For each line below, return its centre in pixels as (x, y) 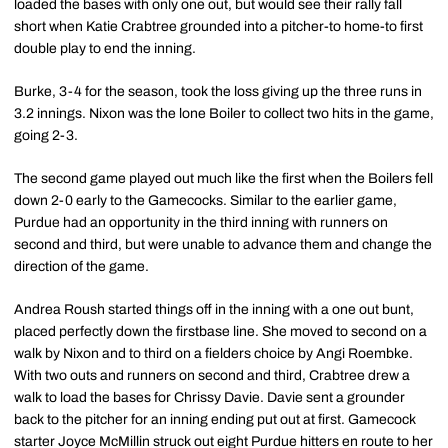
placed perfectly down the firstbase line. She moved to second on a (220, 331)
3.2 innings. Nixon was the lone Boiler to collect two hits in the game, (224, 113)
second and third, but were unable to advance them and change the (223, 244)
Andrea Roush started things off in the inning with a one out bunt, (214, 309)
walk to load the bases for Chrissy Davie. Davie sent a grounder (209, 397)
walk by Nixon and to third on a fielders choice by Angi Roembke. (213, 353)
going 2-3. (46, 135)
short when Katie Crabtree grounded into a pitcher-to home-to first (218, 26)
